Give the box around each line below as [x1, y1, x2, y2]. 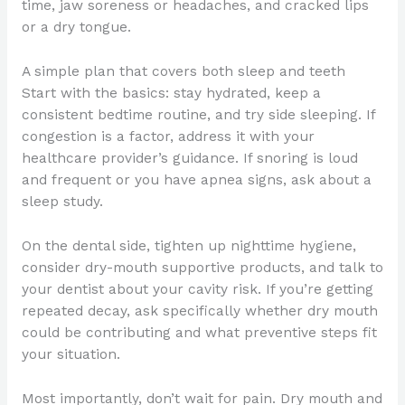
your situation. [21, 345, 120, 363]
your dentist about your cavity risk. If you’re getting [21, 280, 373, 297]
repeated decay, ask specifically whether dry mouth [21, 302, 378, 319]
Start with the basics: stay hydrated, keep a [21, 84, 321, 101]
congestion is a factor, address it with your [21, 127, 315, 145]
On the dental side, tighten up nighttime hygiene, [21, 237, 356, 254]
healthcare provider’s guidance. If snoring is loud [21, 149, 358, 166]
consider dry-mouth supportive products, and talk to [21, 259, 383, 276]
